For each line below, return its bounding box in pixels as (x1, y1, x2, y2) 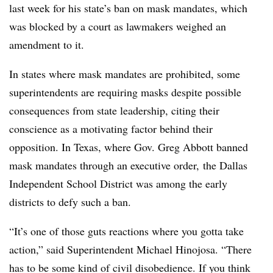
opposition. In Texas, (9, 140, 104, 154)
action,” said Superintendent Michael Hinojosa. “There (9, 242, 252, 257)
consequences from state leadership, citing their (9, 103, 219, 118)
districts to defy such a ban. (9, 194, 131, 209)
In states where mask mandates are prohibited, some (9, 66, 240, 81)
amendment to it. (9, 37, 84, 52)
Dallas (219, 158, 247, 172)
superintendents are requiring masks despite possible (9, 85, 241, 99)
